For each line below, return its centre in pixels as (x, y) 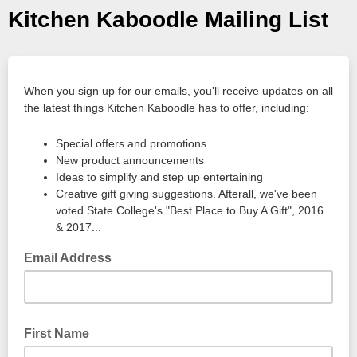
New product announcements (130, 160)
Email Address (69, 258)
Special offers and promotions (131, 143)
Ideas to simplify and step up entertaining (159, 177)
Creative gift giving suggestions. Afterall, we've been (186, 194)
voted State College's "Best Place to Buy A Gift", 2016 (190, 210)
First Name (57, 333)
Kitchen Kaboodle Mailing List (168, 20)
